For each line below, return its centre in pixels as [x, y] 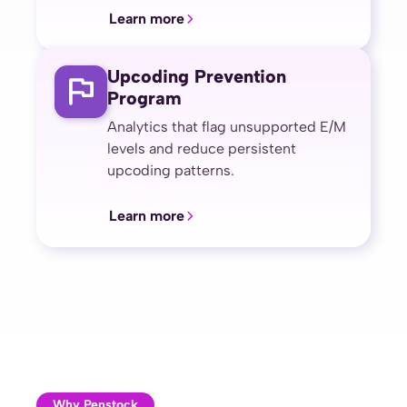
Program [144, 98]
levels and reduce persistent [202, 149]
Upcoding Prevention [197, 76]
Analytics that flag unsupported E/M [227, 127]
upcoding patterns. [171, 170]
